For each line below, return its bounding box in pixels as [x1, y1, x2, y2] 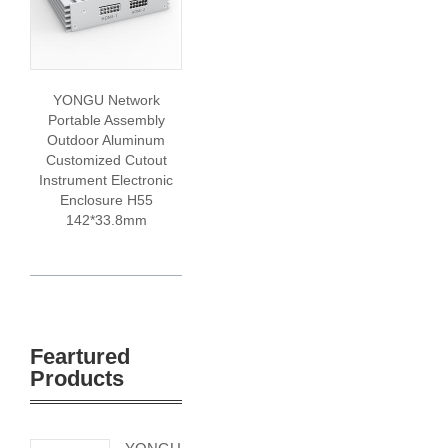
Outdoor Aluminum [47, 132, 165, 148]
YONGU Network [52, 92, 160, 108]
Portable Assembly [47, 112, 165, 128]
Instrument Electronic [39, 172, 173, 188]
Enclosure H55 [59, 192, 153, 208]
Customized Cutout [45, 152, 167, 168]
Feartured [30, 344, 130, 369]
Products [30, 366, 124, 391]
